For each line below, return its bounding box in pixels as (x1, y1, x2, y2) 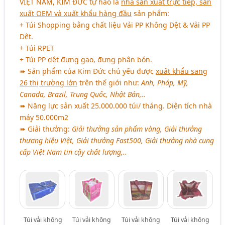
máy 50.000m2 (20, 112, 69, 122)
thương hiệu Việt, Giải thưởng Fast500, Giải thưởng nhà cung (20, 135, 214, 145)
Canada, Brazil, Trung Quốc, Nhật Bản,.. (20, 89, 146, 99)
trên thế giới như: (77, 77, 142, 87)
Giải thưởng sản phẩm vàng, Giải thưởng (72, 124, 202, 134)
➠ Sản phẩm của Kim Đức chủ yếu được (20, 66, 156, 76)
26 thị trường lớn (20, 77, 78, 87)
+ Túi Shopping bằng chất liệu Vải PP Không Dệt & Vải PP (20, 20, 210, 30)
